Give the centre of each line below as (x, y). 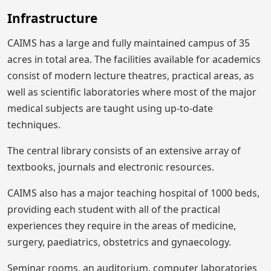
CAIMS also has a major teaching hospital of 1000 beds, (133, 193)
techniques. (34, 125)
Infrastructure (52, 18)
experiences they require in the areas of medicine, (122, 226)
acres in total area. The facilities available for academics (134, 60)
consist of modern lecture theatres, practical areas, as (131, 76)
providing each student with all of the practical (114, 210)
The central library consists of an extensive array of (124, 151)
